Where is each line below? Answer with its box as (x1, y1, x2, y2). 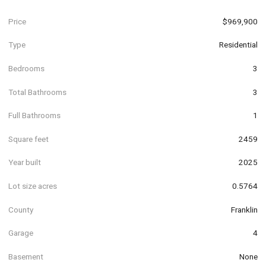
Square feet (8, 134, 49, 144)
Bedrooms (8, 63, 45, 73)
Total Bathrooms (8, 87, 66, 97)
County (8, 204, 33, 214)
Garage (8, 228, 33, 238)
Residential (219, 40, 258, 50)
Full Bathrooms (8, 110, 61, 121)
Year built (8, 157, 41, 167)
